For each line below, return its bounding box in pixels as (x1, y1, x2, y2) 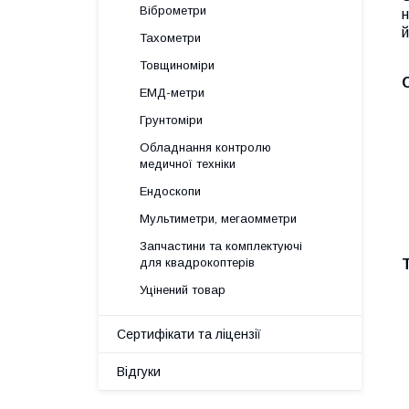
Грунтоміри (140, 113, 203, 127)
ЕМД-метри (140, 86, 204, 100)
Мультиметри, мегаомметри (140, 212, 297, 225)
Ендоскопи (140, 184, 201, 198)
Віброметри (140, 4, 206, 17)
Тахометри (140, 31, 201, 45)
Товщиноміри (140, 58, 215, 72)
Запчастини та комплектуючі (140, 239, 302, 253)
